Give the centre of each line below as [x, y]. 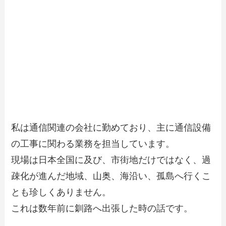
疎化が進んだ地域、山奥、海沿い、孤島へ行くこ [111, 176]
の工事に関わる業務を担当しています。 [93, 144]
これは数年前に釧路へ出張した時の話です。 [102, 209]
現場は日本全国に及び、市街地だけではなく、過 [111, 160]
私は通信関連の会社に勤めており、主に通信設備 [111, 128]
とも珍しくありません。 [61, 192]
